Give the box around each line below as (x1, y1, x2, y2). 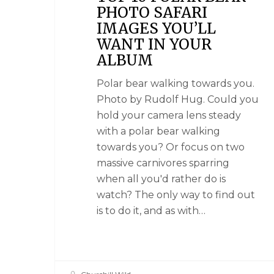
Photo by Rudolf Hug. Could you (97, 93, 259, 105)
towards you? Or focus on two (97, 141, 245, 153)
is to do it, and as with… (97, 204, 206, 217)
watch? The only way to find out (97, 188, 256, 201)
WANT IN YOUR (97, 34, 212, 54)
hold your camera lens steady (97, 109, 242, 121)
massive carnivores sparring (97, 157, 230, 169)
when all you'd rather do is (97, 172, 226, 185)
